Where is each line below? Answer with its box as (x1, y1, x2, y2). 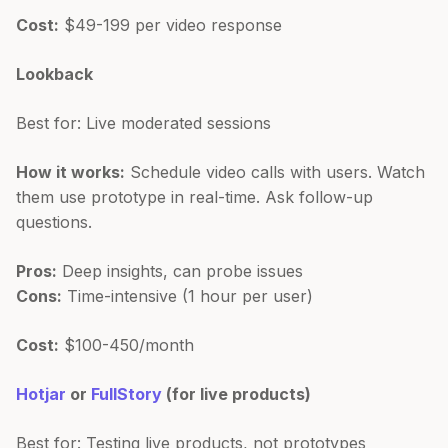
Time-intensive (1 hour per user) (62, 285, 313, 306)
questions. (16, 211, 92, 232)
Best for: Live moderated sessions (16, 112, 271, 133)
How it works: (16, 161, 125, 182)
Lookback (16, 63, 93, 84)
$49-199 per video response (59, 14, 282, 35)
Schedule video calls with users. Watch (125, 161, 425, 182)
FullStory (91, 383, 162, 404)
